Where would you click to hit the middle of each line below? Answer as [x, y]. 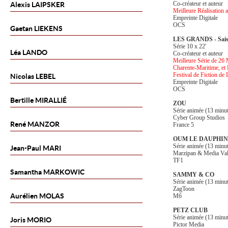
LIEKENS [48, 28]
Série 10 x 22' [190, 46]
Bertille [23, 100]
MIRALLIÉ [51, 100]
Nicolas [22, 76]
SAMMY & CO [194, 175]
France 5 [183, 125]
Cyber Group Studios [199, 118]
